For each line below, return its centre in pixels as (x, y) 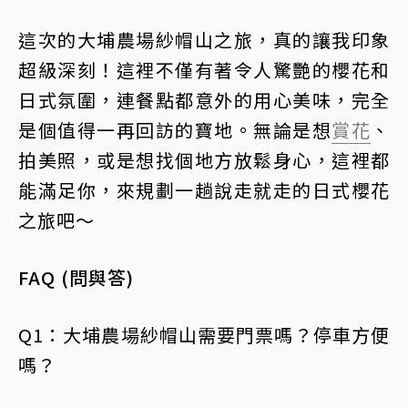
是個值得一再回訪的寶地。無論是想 (175, 129)
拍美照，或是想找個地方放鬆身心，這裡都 (204, 159)
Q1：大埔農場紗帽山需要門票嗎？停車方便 (204, 334)
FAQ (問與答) (76, 277)
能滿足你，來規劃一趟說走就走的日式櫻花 (204, 189)
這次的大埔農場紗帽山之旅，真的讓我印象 (204, 39)
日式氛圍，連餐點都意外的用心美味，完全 (204, 99)
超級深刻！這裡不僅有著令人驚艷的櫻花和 (204, 69)
